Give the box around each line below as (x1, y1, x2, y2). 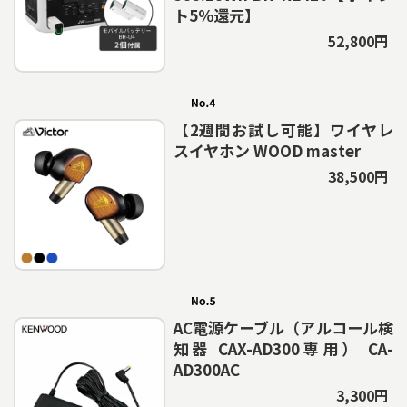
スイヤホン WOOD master (173, 139, 361, 163)
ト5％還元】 (173, 4, 260, 27)
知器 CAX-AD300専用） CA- (173, 337, 393, 361)
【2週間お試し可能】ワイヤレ (173, 118, 393, 142)
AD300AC (173, 358, 240, 382)
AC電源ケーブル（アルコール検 (173, 316, 393, 340)
